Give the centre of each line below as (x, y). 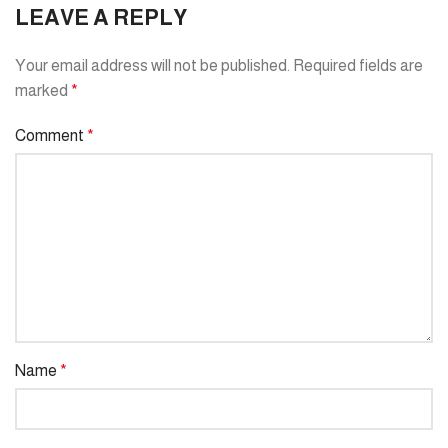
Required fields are (358, 66)
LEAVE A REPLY (101, 18)
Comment (51, 136)
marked (43, 91)
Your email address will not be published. (152, 66)
